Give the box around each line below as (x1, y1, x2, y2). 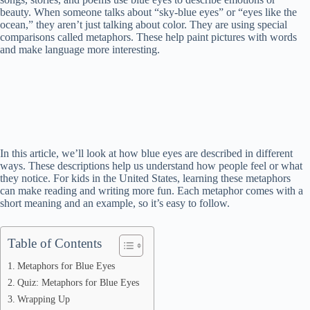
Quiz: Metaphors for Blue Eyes (17, 277, 139, 288)
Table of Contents (8, 236, 102, 250)
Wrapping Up (17, 293, 70, 304)
